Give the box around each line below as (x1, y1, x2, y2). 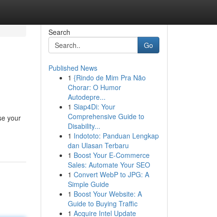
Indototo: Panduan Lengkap (73, 131, 159, 140)
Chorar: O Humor (67, 82, 121, 92)
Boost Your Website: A (73, 189, 142, 199)
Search (48, 27, 70, 37)
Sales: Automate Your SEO (67, 160, 150, 170)
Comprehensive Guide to (67, 111, 144, 121)
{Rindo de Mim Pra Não (73, 73, 146, 82)
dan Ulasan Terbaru (67, 140, 129, 150)
